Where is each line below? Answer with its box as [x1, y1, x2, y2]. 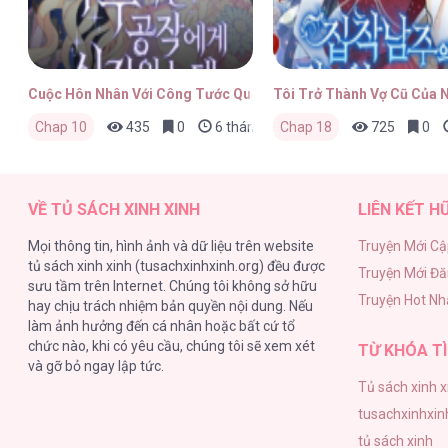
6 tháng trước [212, 118, 301, 135]
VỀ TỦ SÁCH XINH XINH [28, 199, 201, 219]
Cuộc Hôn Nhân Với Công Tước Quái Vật [28, 85, 289, 102]
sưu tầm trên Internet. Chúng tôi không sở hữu [28, 277, 318, 294]
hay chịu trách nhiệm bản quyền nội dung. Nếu [28, 297, 314, 314]
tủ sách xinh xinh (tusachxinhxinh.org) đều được [28, 257, 326, 274]
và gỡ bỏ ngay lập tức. [28, 357, 165, 374]
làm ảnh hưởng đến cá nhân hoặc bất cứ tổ [28, 317, 296, 334]
